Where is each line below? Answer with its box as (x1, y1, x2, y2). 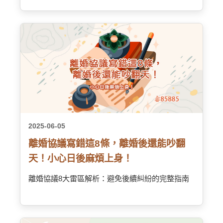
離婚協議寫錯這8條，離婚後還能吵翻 (28, 138, 185, 149)
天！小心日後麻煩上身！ (28, 153, 132, 164)
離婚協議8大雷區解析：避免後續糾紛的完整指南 (28, 174, 189, 183)
